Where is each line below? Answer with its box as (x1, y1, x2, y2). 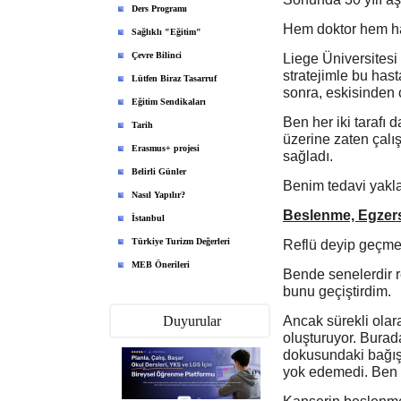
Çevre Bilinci (132, 50, 182, 60)
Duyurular (162, 313, 221, 328)
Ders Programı (132, 4, 187, 13)
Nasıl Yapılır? (132, 190, 185, 200)
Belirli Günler (132, 166, 186, 176)
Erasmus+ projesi (132, 143, 200, 153)
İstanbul (132, 213, 165, 223)
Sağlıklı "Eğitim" (132, 27, 201, 37)
